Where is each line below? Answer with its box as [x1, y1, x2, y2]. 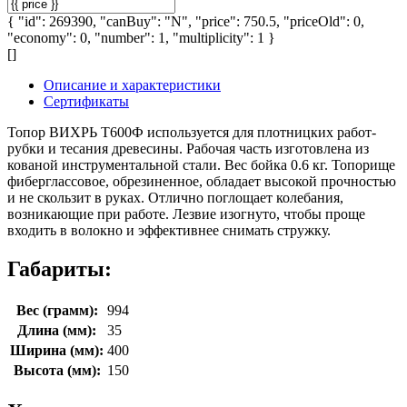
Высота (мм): [13, 362, 101, 378]
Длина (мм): [17, 322, 96, 338]
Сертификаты [44, 94, 129, 110]
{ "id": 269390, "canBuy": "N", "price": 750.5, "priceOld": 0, [7, 14, 364, 30]
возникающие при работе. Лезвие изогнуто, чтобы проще [7, 206, 365, 223]
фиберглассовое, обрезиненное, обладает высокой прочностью [7, 174, 396, 190]
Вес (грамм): [15, 302, 98, 318]
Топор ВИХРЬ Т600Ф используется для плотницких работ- [7, 124, 376, 141]
